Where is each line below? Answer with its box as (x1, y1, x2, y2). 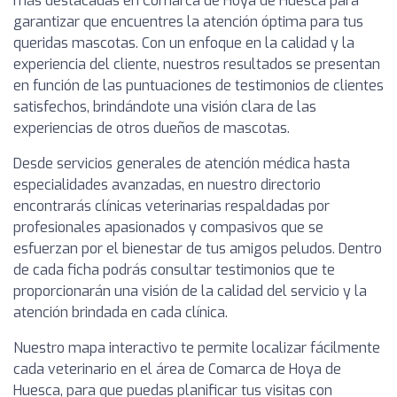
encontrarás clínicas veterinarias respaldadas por (13, 196, 330, 215)
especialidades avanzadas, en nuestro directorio (13, 175, 321, 194)
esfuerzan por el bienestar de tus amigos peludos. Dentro (13, 238, 382, 258)
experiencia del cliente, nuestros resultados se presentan (13, 54, 380, 74)
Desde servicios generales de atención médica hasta (13, 153, 350, 173)
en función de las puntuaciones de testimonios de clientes (13, 75, 384, 95)
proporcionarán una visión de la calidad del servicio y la (13, 281, 367, 300)
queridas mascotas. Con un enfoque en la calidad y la (13, 33, 354, 52)
